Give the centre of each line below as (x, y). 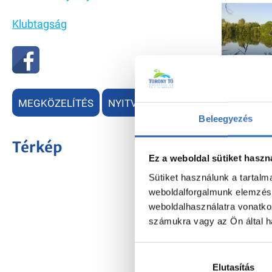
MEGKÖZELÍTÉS (56, 103)
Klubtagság (39, 24)
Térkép (37, 147)
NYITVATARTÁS (143, 103)
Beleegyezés (226, 118)
